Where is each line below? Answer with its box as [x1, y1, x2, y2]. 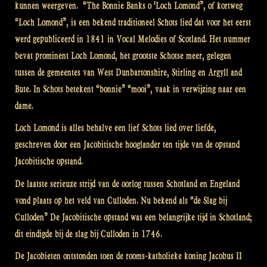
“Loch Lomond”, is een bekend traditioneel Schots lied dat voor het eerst [15, 16, 251, 28]
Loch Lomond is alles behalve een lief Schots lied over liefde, [15, 122, 216, 134]
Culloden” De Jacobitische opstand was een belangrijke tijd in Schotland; [15, 211, 252, 223]
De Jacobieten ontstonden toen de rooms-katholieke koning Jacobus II [15, 250, 242, 262]
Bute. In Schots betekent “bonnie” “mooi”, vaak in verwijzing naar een [15, 83, 246, 95]
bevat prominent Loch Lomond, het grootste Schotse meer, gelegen [15, 49, 231, 61]
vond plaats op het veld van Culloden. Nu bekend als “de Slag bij [15, 194, 227, 206]
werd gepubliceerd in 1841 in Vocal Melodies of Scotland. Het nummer [15, 33, 250, 45]
